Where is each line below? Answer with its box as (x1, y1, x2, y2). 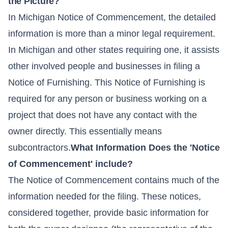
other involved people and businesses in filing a (8, 61, 200, 72)
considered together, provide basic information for (8, 208, 209, 218)
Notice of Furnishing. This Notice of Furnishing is (8, 77, 205, 88)
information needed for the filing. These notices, (8, 191, 201, 202)
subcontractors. (8, 142, 71, 153)
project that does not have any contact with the (8, 110, 197, 121)
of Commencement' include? (8, 159, 133, 169)
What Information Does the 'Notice (71, 142, 220, 153)
